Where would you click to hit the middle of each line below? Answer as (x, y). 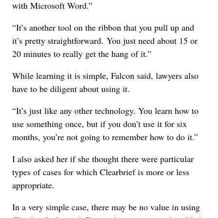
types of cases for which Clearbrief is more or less (101, 172)
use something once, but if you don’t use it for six (100, 123)
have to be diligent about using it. (71, 88)
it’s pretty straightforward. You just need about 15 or (105, 40)
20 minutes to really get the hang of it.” (82, 53)
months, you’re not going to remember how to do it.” (105, 136)
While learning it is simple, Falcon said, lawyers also (105, 75)
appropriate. (33, 185)
